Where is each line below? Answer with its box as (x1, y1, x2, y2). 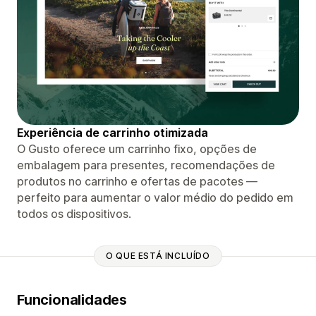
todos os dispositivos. (17, 206, 131, 221)
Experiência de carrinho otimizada (17, 125, 208, 140)
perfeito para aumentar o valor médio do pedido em (17, 190, 293, 205)
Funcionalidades (17, 291, 127, 308)
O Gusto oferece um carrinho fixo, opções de (17, 141, 257, 156)
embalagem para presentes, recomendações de (17, 157, 275, 172)
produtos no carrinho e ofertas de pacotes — (17, 174, 257, 188)
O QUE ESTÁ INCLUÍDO (106, 250, 210, 262)
